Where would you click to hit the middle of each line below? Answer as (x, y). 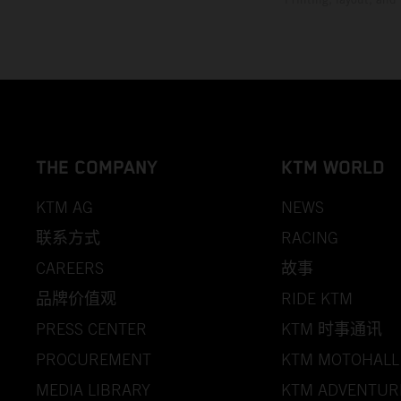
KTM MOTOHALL (340, 360)
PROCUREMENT (94, 360)
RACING (310, 238)
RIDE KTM (317, 299)
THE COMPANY (97, 168)
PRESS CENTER (91, 329)
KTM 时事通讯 (332, 329)
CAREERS (70, 269)
